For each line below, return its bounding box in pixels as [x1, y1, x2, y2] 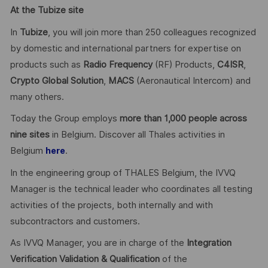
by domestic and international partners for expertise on [10, 42, 241, 54]
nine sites [10, 129, 50, 141]
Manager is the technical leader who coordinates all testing [10, 183, 252, 194]
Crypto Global [10, 75, 68, 86]
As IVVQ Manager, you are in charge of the [10, 237, 187, 249]
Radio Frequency [83, 59, 153, 70]
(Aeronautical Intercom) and [133, 75, 251, 86]
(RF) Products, [152, 59, 217, 70]
